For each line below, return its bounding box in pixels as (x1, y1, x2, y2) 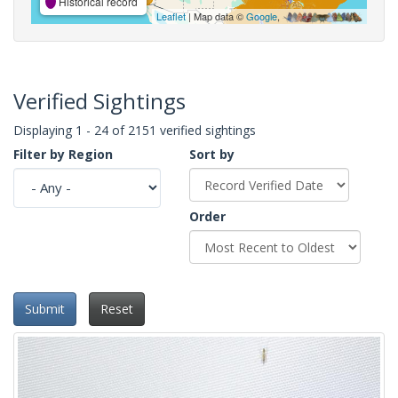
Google (246, 8, 277, 23)
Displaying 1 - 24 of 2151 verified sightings (13, 121, 256, 139)
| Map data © (186, 8, 246, 23)
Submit (25, 300, 65, 318)
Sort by (189, 145, 235, 163)
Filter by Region (13, 145, 113, 163)
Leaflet (156, 8, 186, 23)
